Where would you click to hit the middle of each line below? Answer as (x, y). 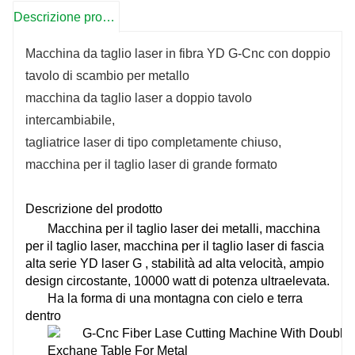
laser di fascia (285, 246)
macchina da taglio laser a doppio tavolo (139, 97)
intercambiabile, (70, 120)
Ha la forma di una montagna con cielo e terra (175, 298)
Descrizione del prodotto (95, 208)
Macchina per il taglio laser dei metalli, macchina (184, 228)
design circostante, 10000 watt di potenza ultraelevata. (177, 281)
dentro (43, 315)
